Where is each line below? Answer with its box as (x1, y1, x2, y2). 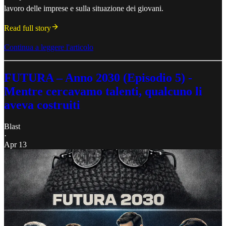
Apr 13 (4, 140, 27, 149)
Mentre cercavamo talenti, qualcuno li (4, 85, 202, 98)
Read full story (4, 24, 51, 33)
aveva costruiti (4, 98, 80, 112)
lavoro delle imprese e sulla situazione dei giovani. (4, 4, 163, 13)
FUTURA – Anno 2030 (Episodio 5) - (4, 71, 192, 85)
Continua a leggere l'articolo (4, 43, 93, 52)
